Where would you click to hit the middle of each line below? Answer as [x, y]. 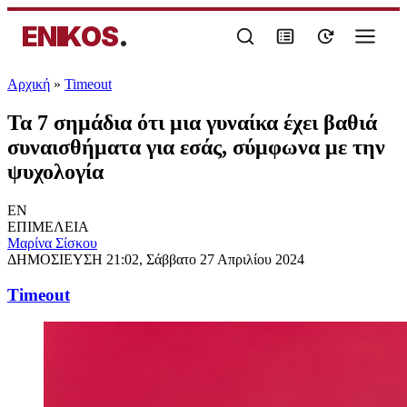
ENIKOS [70, 36]
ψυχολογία [55, 171]
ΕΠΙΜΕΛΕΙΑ [48, 226]
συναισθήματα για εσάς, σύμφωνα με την [196, 147]
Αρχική [29, 84]
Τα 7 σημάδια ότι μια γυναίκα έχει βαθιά [192, 122]
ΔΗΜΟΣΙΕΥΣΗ [57, 259]
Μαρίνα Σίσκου [52, 243]
